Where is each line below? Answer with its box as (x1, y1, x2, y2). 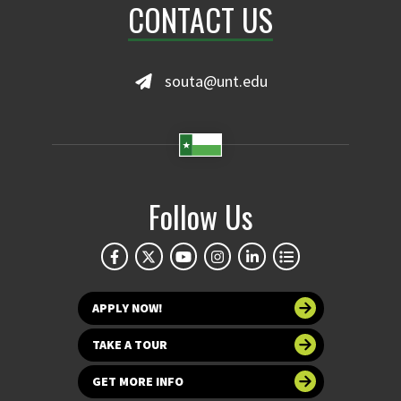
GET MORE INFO (91, 372, 183, 389)
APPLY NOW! (91, 299, 163, 316)
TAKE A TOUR (91, 336, 167, 353)
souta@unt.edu (164, 71, 268, 92)
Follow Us (148, 193, 253, 240)
